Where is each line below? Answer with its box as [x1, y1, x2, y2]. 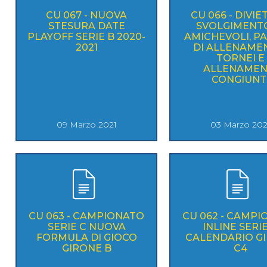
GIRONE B [61, 242, 111, 254]
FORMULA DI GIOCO [36, 231, 137, 243]
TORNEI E [216, 52, 265, 64]
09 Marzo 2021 [56, 119, 117, 130]
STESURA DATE [48, 20, 125, 32]
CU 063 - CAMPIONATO [29, 210, 144, 222]
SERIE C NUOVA [47, 221, 126, 232]
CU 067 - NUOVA [46, 9, 127, 21]
